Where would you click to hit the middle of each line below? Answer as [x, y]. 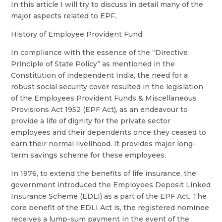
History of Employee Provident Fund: [78, 34]
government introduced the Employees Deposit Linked [111, 185]
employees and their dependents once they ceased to [109, 132]
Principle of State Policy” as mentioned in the [93, 64]
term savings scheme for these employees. [89, 155]
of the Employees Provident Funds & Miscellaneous [104, 98]
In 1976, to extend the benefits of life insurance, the [104, 173]
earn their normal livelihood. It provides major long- [104, 144]
